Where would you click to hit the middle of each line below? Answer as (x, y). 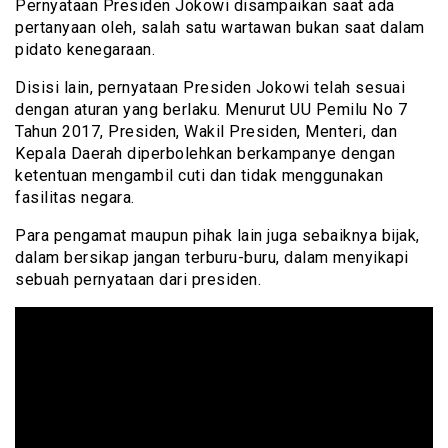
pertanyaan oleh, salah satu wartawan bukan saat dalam (220, 27)
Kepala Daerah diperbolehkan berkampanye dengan (205, 153)
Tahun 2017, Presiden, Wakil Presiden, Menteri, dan (206, 131)
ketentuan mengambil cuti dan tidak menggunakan (199, 175)
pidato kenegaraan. (85, 49)
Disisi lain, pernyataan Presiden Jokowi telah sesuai (210, 87)
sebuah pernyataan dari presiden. (138, 279)
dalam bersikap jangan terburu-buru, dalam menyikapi (212, 257)
